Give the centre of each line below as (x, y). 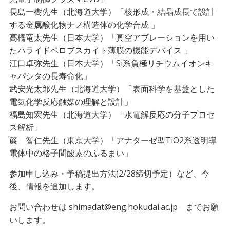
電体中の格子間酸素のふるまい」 (71, 153)
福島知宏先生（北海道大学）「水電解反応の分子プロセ (112, 114)
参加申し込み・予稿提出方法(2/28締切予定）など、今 (109, 174)
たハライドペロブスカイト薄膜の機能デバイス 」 (100, 50)
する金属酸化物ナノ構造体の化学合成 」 (84, 25)
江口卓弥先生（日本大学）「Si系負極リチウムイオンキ (111, 63)
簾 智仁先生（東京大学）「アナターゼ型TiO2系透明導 (113, 140)
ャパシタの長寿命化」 (50, 76)
